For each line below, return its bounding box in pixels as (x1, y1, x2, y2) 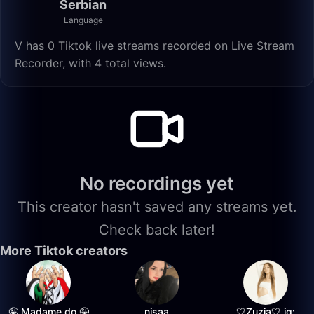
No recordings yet (80, 172, 234, 194)
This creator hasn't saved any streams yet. (17, 198, 297, 215)
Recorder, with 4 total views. (15, 56, 166, 70)
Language (63, 15, 103, 25)
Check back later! (99, 221, 215, 238)
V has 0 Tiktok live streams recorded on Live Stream (15, 39, 294, 53)
